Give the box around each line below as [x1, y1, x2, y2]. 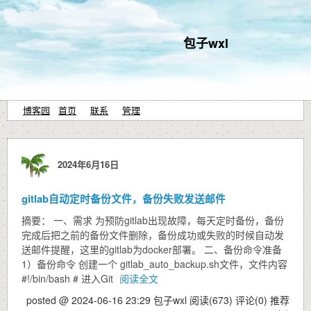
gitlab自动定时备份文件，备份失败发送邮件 [22, 191, 226, 206]
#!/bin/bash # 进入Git [22, 271, 116, 285]
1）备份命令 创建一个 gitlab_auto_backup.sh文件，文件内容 [22, 257, 287, 271]
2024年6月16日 [52, 157, 119, 171]
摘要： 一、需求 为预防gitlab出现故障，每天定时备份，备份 [22, 213, 284, 227]
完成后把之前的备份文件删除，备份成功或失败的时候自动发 [22, 228, 284, 242]
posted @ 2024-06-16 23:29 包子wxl [26, 293, 190, 307]
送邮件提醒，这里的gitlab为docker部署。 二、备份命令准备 [22, 242, 282, 256]
